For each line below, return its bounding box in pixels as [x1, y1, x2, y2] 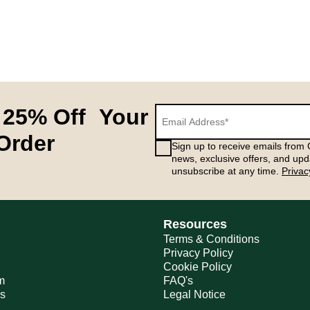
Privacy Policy [163, 247, 233, 259]
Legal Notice [163, 289, 226, 300]
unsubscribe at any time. [172, 165, 282, 176]
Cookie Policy [163, 261, 232, 273]
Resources [163, 217, 227, 231]
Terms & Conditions [163, 233, 259, 245]
